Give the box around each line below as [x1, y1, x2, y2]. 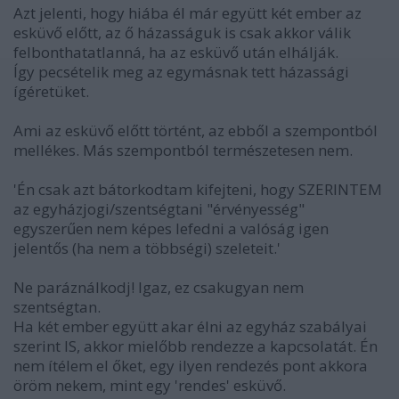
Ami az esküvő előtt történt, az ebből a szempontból [13, 119, 378, 141]
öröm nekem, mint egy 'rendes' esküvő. [13, 374, 286, 395]
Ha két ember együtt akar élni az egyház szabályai [13, 315, 367, 337]
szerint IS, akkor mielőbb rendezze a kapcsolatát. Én [13, 335, 378, 356]
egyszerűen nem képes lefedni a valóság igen [13, 217, 329, 239]
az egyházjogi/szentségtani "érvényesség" [13, 198, 305, 219]
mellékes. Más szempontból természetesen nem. [13, 139, 353, 160]
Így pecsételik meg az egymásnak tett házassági [13, 61, 349, 82]
